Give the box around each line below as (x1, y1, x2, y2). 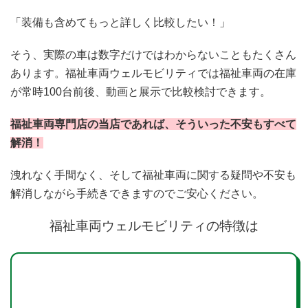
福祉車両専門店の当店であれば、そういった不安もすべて (10, 118, 296, 130)
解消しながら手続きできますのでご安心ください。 (10, 187, 263, 199)
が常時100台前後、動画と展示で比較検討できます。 (10, 85, 271, 98)
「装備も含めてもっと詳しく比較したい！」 (10, 16, 230, 28)
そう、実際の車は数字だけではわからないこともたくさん (10, 48, 296, 60)
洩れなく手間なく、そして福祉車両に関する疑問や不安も (10, 168, 296, 181)
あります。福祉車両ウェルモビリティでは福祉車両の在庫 (10, 67, 296, 79)
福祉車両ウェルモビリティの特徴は (49, 218, 258, 233)
